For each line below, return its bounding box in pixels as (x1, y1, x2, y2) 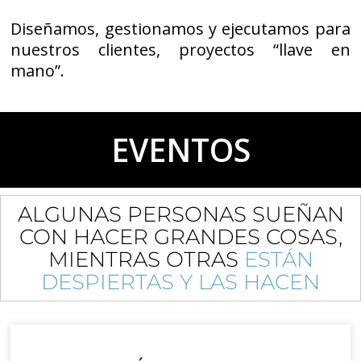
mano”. (10, 59, 65, 81)
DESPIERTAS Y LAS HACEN (41, 269, 320, 296)
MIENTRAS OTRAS (48, 247, 244, 273)
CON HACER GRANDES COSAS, (19, 224, 342, 251)
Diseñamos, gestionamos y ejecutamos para (10, 17, 351, 39)
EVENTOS (110, 128, 251, 172)
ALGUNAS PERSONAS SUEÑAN (17, 201, 344, 228)
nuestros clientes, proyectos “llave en (10, 38, 351, 60)
